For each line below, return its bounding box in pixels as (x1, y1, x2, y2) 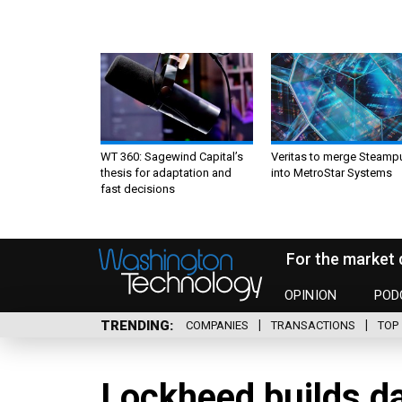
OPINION (284, 287, 337, 304)
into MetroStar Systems (271, 165, 392, 179)
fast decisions (100, 181, 175, 196)
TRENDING (100, 317, 170, 334)
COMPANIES (186, 319, 249, 333)
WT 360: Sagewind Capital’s (100, 149, 243, 163)
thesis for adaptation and (100, 165, 232, 179)
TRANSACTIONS (271, 319, 355, 333)
